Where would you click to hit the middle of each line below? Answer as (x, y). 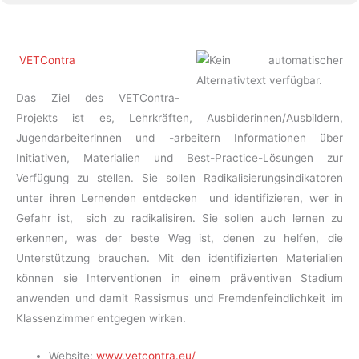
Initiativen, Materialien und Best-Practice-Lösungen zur (179, 158)
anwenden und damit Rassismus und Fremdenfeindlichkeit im (179, 298)
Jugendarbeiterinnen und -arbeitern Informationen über (179, 138)
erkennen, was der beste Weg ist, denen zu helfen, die (179, 238)
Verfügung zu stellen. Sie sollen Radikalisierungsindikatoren (179, 178)
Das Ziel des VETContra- (98, 98)
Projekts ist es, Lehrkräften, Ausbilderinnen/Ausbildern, (179, 118)
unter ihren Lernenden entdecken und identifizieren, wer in (179, 198)
